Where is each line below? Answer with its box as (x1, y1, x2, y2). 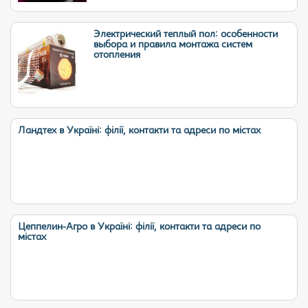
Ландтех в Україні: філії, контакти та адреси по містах (18, 126, 261, 136)
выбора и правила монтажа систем (93, 40, 252, 50)
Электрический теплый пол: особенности (93, 30, 278, 40)
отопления (93, 50, 140, 60)
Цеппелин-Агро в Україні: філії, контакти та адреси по (18, 222, 261, 232)
